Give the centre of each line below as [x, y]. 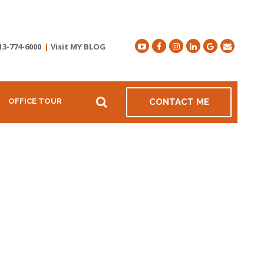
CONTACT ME [179, 102]
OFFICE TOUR [35, 101]
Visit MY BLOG [78, 47]
